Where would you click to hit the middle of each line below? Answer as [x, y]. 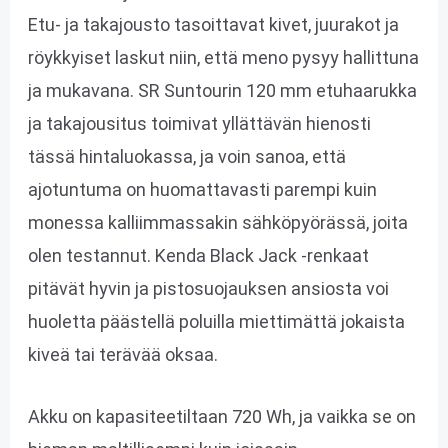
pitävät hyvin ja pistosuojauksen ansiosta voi [208, 288]
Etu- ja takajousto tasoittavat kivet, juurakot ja [213, 24]
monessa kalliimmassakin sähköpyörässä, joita [217, 222]
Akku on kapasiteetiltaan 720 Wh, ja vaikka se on [221, 416]
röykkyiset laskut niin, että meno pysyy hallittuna [223, 57]
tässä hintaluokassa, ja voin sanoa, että [186, 156]
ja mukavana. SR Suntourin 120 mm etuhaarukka [222, 90]
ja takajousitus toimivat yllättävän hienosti [199, 123]
